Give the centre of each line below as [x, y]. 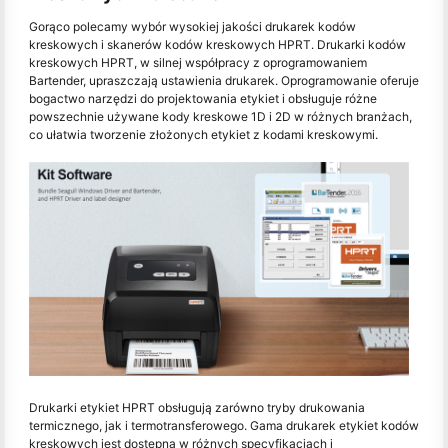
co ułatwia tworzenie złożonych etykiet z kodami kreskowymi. [203, 135]
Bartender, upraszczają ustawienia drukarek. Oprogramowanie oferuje [224, 81]
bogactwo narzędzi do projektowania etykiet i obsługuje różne [203, 99]
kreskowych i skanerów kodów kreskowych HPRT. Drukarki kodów [217, 45]
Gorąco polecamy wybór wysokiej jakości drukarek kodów [192, 27]
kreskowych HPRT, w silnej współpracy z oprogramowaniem [198, 63]
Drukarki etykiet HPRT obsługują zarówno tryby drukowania [197, 407]
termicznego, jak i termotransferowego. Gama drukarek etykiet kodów [224, 425]
